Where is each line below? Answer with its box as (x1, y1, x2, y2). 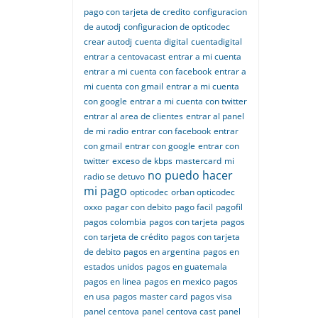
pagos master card (113, 290, 187, 302)
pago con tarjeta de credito (84, 6, 190, 18)
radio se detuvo (84, 170, 145, 182)
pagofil (216, 201, 243, 213)
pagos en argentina (124, 246, 200, 258)
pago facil (175, 201, 213, 213)
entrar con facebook (131, 125, 211, 137)
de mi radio (84, 125, 128, 137)
